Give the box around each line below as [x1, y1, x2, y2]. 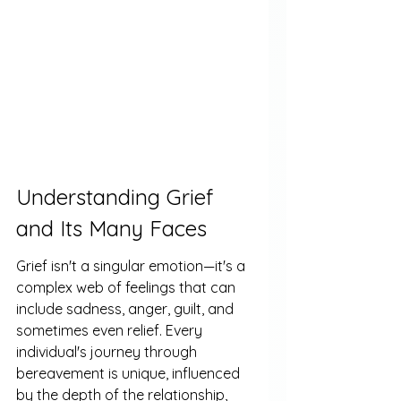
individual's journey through [16, 343, 200, 362]
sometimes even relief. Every [16, 321, 206, 340]
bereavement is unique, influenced [16, 364, 243, 383]
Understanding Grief [16, 183, 219, 210]
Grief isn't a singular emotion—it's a [16, 257, 249, 276]
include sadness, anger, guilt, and [16, 300, 237, 319]
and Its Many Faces [16, 214, 207, 242]
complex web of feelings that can [16, 278, 239, 297]
